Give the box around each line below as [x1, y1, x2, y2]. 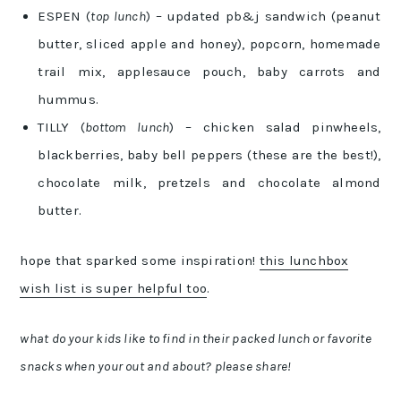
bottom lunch [85, 119, 170, 136]
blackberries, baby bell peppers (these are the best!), [38, 147, 381, 164]
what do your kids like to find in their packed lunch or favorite [20, 330, 371, 347]
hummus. [38, 91, 98, 108]
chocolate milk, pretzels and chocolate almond [38, 175, 381, 192]
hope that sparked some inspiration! [20, 252, 260, 269]
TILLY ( [38, 119, 86, 136]
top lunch [90, 8, 146, 25]
